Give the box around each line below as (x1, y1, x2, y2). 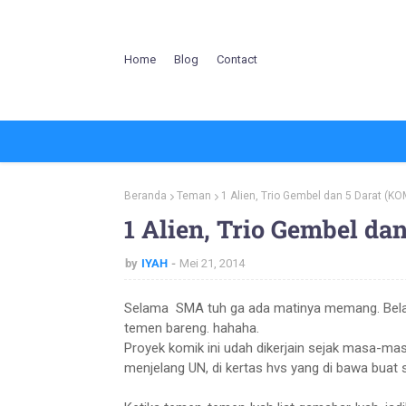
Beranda (124, 188, 167, 202)
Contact (217, 53, 257, 67)
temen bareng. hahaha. (124, 319, 259, 336)
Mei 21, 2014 (179, 256, 245, 270)
